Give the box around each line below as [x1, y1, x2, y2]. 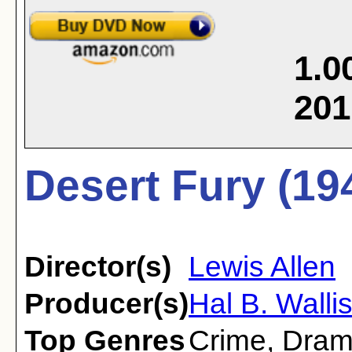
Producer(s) [24, 288, 189, 320]
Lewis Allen [189, 251, 335, 283]
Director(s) [24, 251, 171, 283]
